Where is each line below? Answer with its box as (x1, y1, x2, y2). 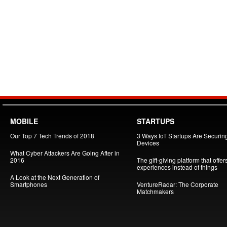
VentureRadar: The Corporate (137, 180, 218, 188)
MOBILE (10, 116, 38, 126)
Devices (137, 138, 159, 147)
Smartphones (10, 180, 47, 188)
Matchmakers (137, 187, 174, 196)
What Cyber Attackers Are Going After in (10, 148, 120, 157)
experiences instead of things (137, 163, 217, 171)
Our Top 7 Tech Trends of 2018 (10, 131, 94, 140)
